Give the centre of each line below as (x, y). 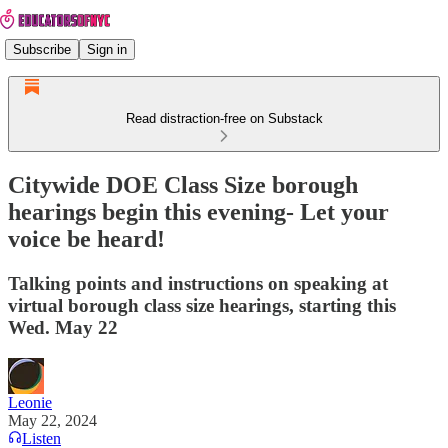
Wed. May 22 (63, 327)
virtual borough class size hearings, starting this (202, 305)
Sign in (107, 49)
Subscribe (42, 49)
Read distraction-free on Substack (224, 118)
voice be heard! (86, 238)
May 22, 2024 (52, 420)
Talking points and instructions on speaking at (198, 283)
